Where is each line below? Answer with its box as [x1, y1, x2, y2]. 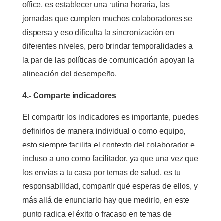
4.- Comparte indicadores [22, 91, 116, 100]
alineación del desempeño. [22, 70, 117, 78]
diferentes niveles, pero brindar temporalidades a [22, 42, 193, 50]
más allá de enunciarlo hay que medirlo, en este [22, 196, 189, 204]
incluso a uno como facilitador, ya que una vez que [22, 154, 198, 163]
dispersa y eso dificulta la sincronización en [22, 28, 174, 37]
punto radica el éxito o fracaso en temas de [22, 210, 172, 218]
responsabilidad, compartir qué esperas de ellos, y [22, 182, 198, 190]
